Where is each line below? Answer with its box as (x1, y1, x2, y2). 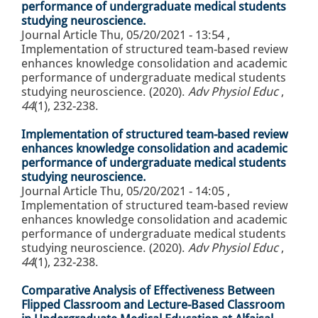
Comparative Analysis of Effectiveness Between (21, 283, 275, 298)
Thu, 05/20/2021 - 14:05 (100, 184, 224, 199)
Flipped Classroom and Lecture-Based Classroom (21, 297, 285, 312)
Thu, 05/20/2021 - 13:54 (100, 28, 224, 43)
